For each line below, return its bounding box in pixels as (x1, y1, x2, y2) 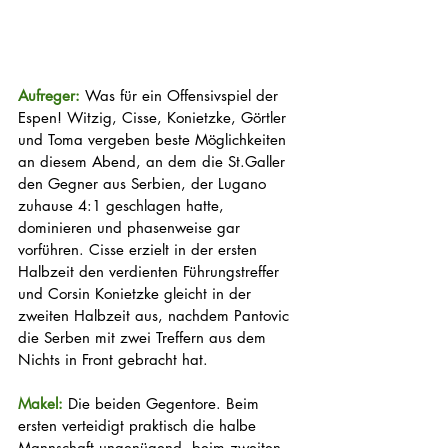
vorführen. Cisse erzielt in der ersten (18, 240, 262, 260)
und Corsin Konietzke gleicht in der (18, 284, 256, 304)
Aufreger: (18, 86, 85, 106)
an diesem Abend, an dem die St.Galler (18, 152, 290, 172)
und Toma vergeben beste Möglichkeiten (18, 130, 291, 150)
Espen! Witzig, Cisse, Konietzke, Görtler (18, 108, 291, 128)
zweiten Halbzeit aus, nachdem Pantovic (18, 306, 294, 326)
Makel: (18, 394, 68, 414)
